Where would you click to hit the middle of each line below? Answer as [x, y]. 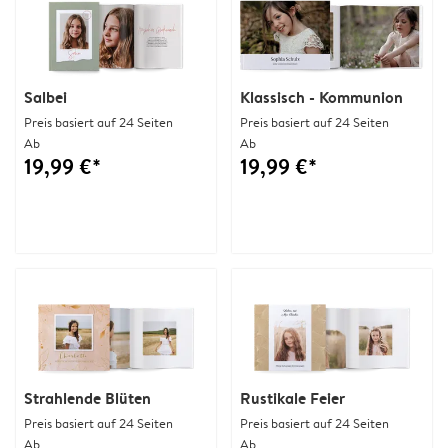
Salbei [45, 96]
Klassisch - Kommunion [321, 96]
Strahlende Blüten [87, 397]
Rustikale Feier [292, 397]
